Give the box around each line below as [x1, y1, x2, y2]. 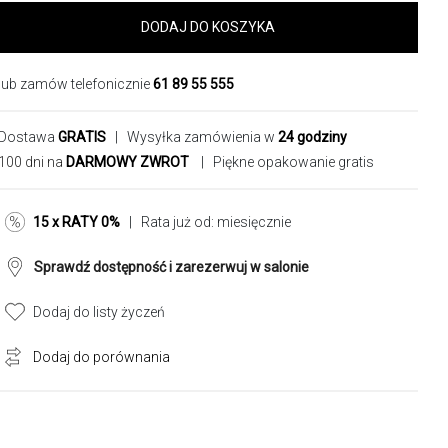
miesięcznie [217, 214, 291, 230]
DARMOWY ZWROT [66, 154, 189, 170]
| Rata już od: [120, 214, 217, 230]
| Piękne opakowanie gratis [195, 154, 374, 170]
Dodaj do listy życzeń [33, 304, 165, 320]
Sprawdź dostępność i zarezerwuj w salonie [34, 259, 309, 275]
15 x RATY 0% [33, 214, 120, 230]
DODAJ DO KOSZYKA [141, 19, 275, 35]
